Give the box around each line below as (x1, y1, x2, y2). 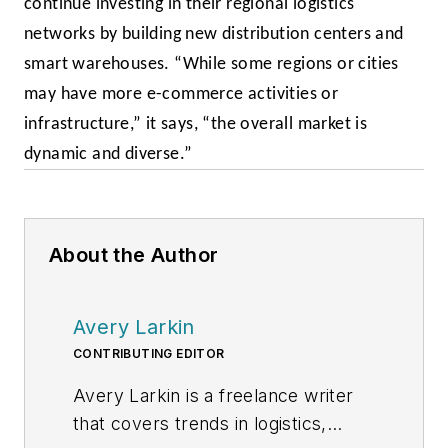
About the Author (49, 243, 219, 268)
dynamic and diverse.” (24, 146, 193, 164)
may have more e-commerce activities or (24, 86, 339, 104)
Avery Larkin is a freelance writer (73, 385, 354, 407)
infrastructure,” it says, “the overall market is (24, 116, 368, 134)
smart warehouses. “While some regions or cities (24, 56, 399, 74)
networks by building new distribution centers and (24, 26, 404, 44)
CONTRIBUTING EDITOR (73, 346, 225, 362)
